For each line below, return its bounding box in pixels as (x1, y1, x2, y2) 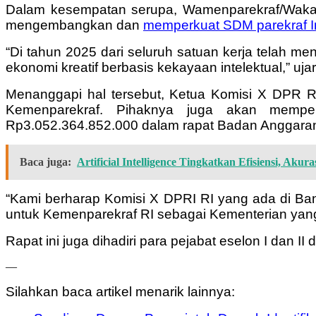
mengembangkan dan (6, 17, 143, 32)
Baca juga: (20, 155, 71, 168)
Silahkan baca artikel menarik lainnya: (6, 284, 235, 299)
